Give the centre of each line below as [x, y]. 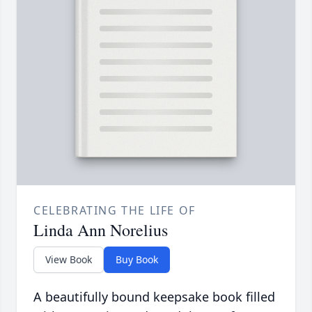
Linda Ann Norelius [101, 230]
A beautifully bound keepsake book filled [154, 297]
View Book [69, 260]
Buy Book [137, 260]
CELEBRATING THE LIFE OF [115, 211]
